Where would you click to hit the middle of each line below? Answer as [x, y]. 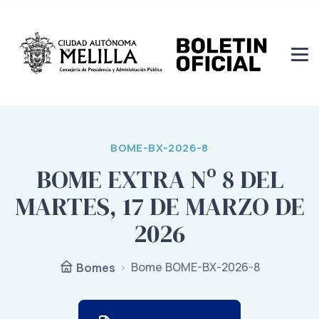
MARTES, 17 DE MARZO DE [159, 207]
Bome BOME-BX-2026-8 [195, 267]
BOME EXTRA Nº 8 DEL [159, 180]
